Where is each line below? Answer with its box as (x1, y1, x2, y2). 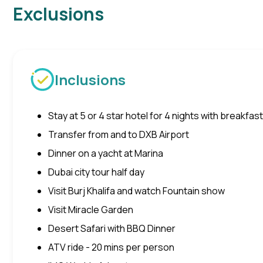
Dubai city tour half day (48, 166, 144, 179)
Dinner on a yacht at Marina (48, 147, 163, 160)
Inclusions (55, 70, 126, 90)
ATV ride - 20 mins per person (48, 241, 174, 254)
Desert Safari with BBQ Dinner (48, 222, 176, 235)
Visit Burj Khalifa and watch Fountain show (48, 184, 225, 198)
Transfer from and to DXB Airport (48, 128, 189, 141)
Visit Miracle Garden (48, 203, 133, 217)
